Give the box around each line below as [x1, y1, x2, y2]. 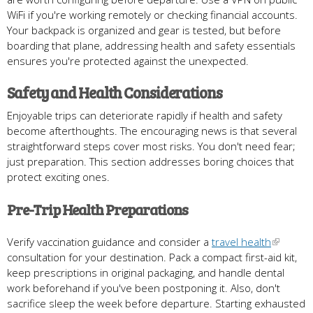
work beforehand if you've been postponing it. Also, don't [7, 280, 280, 295]
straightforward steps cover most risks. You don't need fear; [7, 138, 296, 153]
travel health [212, 234, 271, 249]
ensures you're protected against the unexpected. [7, 53, 249, 68]
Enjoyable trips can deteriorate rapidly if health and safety [7, 108, 282, 122]
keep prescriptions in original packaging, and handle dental [7, 265, 284, 279]
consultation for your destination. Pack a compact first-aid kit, [7, 249, 297, 264]
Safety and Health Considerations [7, 81, 222, 103]
